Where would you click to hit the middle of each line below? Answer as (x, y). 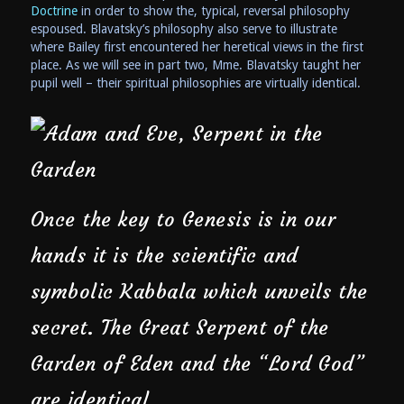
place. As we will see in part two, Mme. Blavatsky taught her (195, 64)
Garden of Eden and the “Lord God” (197, 363)
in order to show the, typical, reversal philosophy (213, 10)
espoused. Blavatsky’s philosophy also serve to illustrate (184, 28)
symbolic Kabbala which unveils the (199, 291)
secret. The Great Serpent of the (179, 327)
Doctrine (54, 10)
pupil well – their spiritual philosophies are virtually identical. (195, 83)
